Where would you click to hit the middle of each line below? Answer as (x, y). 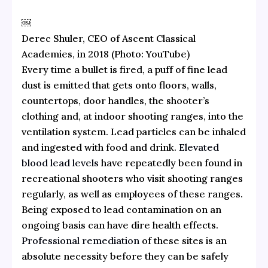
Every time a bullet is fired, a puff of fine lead (124, 69)
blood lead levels (60, 162)
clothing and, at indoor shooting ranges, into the (132, 116)
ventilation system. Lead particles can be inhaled (133, 131)
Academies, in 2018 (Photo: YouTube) (105, 54)
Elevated (199, 147)
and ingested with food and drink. (100, 147)
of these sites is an (183, 240)
